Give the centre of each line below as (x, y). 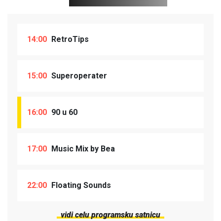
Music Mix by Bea (82, 148)
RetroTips (69, 39)
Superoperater (78, 75)
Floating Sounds (80, 185)
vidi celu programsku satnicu (110, 215)
